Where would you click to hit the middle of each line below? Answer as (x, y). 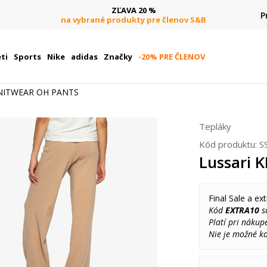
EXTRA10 (242, 210)
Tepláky (215, 126)
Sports (27, 57)
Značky (118, 57)
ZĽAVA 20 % (133, 10)
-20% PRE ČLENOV (171, 57)
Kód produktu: (229, 144)
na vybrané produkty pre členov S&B (133, 19)
